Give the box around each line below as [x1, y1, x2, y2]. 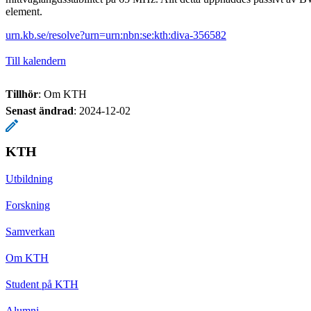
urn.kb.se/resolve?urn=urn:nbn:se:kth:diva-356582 [6, 29, 226, 42]
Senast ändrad [6, 105, 74, 117]
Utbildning [6, 173, 53, 185]
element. [6, 6, 42, 18]
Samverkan [6, 226, 55, 238]
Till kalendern [6, 55, 66, 67]
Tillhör [6, 88, 38, 101]
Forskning [6, 199, 50, 212]
